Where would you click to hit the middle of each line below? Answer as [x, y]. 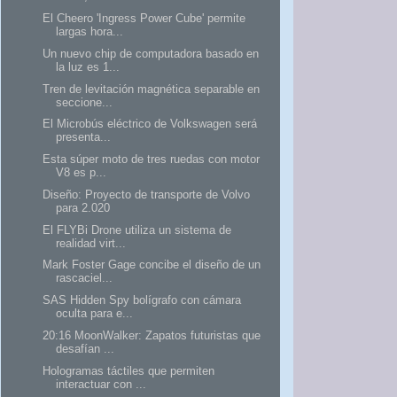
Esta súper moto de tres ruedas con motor [152, 160]
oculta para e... [95, 314]
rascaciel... [85, 278]
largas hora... [90, 32]
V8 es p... [82, 173]
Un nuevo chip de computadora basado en [151, 53]
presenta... [84, 137]
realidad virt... [91, 243]
